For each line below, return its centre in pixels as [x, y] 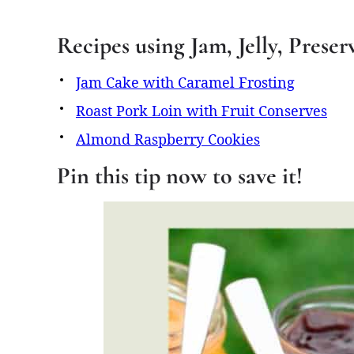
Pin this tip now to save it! [180, 175]
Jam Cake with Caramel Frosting [185, 82]
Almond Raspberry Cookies [168, 139]
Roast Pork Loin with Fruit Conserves [201, 110]
